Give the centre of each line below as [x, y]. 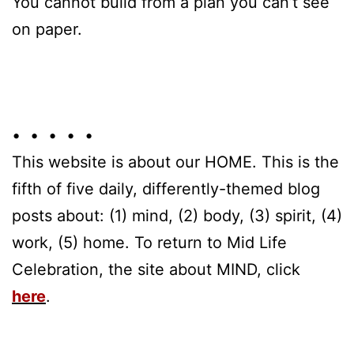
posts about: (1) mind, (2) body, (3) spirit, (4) [177, 215]
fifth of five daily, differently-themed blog [166, 188]
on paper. [47, 29]
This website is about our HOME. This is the [175, 162]
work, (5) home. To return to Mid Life [149, 242]
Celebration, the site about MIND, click [156, 269]
